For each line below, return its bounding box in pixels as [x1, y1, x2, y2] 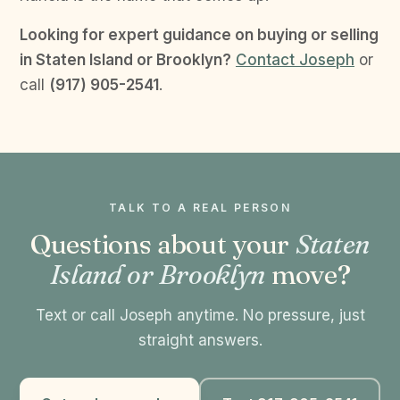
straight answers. [137, 330, 262, 349]
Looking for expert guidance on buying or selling [20, 25, 379, 44]
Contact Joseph [236, 50, 354, 69]
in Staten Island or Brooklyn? [20, 50, 231, 69]
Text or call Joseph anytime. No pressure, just [35, 305, 365, 324]
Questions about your [30, 227, 296, 261]
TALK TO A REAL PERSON [108, 200, 292, 214]
